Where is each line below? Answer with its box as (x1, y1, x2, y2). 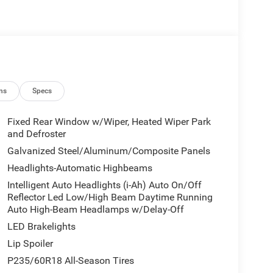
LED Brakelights (7, 221, 76, 233)
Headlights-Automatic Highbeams (7, 162, 152, 174)
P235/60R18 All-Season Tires (7, 255, 134, 267)
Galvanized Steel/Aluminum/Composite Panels (7, 145, 210, 157)
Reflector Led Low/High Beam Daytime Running (7, 191, 213, 204)
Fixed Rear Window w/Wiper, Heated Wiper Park (7, 116, 211, 128)
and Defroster (7, 128, 66, 140)
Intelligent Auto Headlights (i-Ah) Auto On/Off (7, 179, 202, 191)
